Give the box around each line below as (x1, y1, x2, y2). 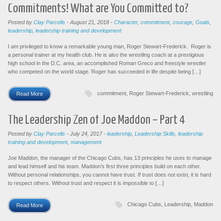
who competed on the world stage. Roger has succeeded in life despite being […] (8, 69, 201, 74)
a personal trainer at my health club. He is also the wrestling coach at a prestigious (8, 52, 204, 58)
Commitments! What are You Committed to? (8, 2, 188, 15)
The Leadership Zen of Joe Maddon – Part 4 (8, 113, 185, 126)
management (71, 139, 102, 145)
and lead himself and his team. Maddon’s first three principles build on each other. (8, 163, 201, 169)
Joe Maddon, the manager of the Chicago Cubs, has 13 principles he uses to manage (8, 154, 212, 161)
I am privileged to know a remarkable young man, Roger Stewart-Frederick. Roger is (8, 43, 211, 49)
